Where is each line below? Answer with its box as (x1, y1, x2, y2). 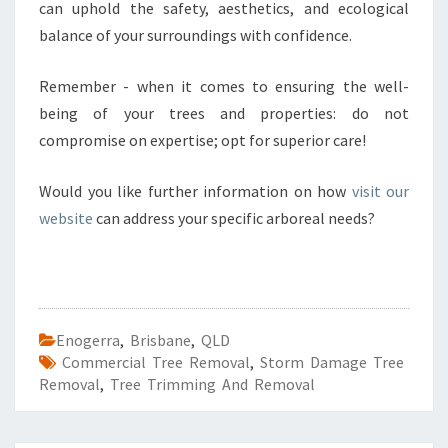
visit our (351, 181, 409, 201)
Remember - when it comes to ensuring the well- (39, 76, 409, 96)
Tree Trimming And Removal (110, 374, 315, 394)
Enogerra (56, 330, 120, 350)
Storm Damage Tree (260, 352, 404, 372)
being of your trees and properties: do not (39, 103, 409, 123)
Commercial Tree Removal (62, 352, 250, 372)
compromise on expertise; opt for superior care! (39, 130, 366, 150)
